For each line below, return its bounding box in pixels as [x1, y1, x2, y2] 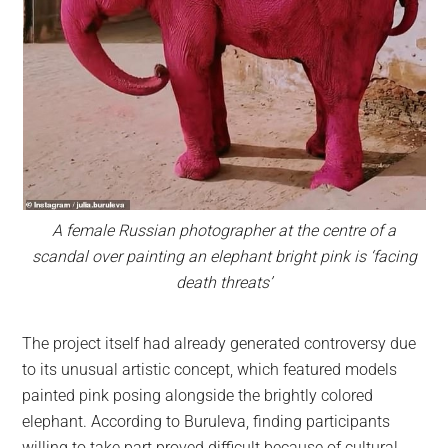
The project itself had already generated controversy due [22, 333, 417, 353]
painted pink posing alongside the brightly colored [22, 385, 374, 405]
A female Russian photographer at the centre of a [52, 220, 396, 240]
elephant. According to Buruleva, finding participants [22, 411, 391, 431]
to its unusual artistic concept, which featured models [22, 359, 398, 379]
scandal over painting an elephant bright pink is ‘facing [31, 246, 417, 266]
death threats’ [176, 272, 272, 292]
